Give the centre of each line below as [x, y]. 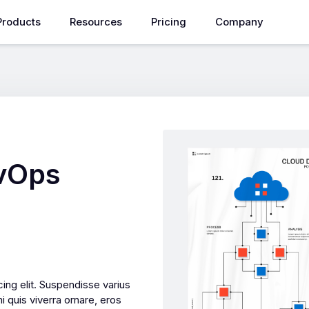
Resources [96, 22]
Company [239, 22]
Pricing [168, 22]
